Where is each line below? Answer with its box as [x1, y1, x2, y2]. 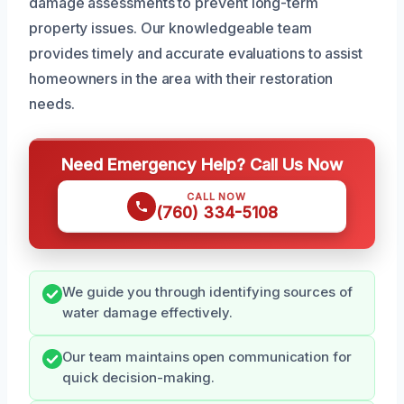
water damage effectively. [62, 305, 233, 322]
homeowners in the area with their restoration [29, 69, 334, 88]
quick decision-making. [62, 370, 216, 387]
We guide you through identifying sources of [62, 284, 353, 301]
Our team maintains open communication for [62, 349, 352, 366]
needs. [29, 95, 75, 114]
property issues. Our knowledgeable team [29, 19, 312, 38]
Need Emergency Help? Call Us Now [61, 154, 343, 175]
